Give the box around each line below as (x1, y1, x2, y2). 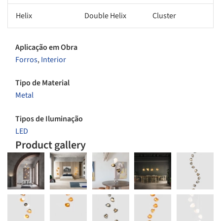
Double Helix (84, 10, 126, 21)
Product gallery (15, 137, 86, 153)
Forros (15, 54, 37, 66)
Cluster (152, 10, 176, 21)
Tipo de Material (15, 77, 70, 89)
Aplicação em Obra (15, 42, 77, 53)
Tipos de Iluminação (15, 113, 83, 124)
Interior (41, 54, 66, 66)
